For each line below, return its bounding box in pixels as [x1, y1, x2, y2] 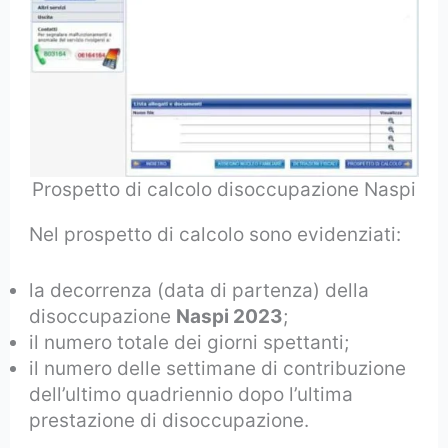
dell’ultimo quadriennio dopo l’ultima [29, 383, 354, 407]
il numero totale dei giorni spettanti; [29, 331, 350, 355]
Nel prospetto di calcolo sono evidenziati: [29, 223, 402, 247]
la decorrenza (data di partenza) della [29, 279, 370, 303]
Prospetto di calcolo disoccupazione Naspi [32, 178, 416, 202]
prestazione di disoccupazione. [29, 409, 310, 433]
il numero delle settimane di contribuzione [29, 357, 407, 381]
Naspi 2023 [176, 305, 284, 329]
